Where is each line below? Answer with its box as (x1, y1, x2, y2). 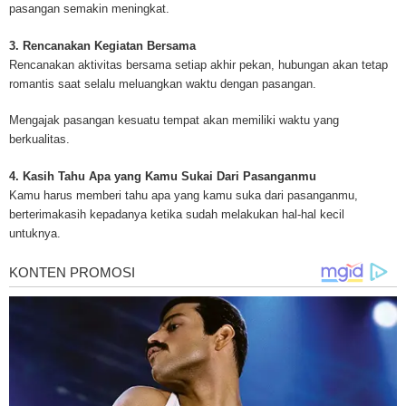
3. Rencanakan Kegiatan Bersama (9, 38, 196, 53)
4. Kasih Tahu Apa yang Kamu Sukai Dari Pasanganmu (9, 169, 316, 183)
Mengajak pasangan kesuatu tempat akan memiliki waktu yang (9, 113, 339, 128)
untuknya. (9, 226, 61, 240)
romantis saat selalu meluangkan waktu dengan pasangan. (9, 76, 316, 91)
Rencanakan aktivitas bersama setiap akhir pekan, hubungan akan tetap (9, 57, 388, 72)
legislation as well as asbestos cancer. (14, 8, 216, 23)
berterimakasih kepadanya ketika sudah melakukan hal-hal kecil (9, 207, 344, 221)
